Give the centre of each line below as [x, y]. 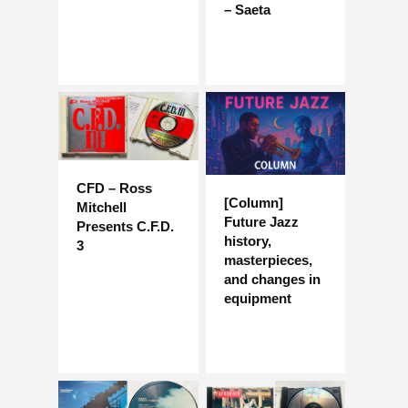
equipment [257, 298]
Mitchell [102, 208]
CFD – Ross [114, 189]
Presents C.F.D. [125, 227]
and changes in [272, 279]
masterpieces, [268, 260]
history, [247, 240]
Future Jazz [261, 221]
